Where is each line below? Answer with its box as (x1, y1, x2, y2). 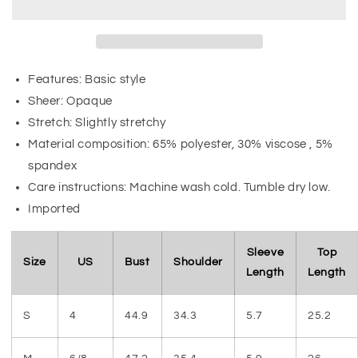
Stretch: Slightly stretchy (28, 116, 166, 129)
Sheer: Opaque (28, 94, 113, 107)
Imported (28, 202, 81, 215)
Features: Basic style (28, 73, 146, 86)
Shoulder (173, 256, 223, 268)
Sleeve (246, 246, 284, 258)
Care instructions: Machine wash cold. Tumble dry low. (28, 181, 331, 193)
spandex (28, 159, 78, 172)
